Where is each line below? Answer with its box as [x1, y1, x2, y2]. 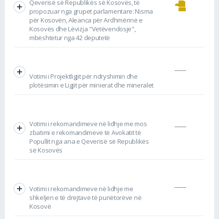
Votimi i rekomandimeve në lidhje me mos [29, 119, 147, 128]
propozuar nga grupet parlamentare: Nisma [29, 6, 153, 16]
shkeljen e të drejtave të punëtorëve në [29, 193, 142, 202]
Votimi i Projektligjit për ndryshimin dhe [29, 71, 138, 81]
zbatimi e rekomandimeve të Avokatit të [29, 128, 141, 137]
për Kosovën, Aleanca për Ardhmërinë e [29, 15, 143, 24]
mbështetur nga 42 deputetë [29, 33, 110, 42]
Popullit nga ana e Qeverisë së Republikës [29, 136, 149, 146]
